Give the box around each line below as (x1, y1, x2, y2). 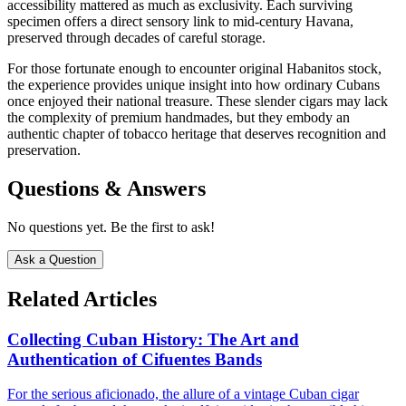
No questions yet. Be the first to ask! (7, 218, 215, 235)
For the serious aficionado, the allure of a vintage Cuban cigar (7, 386, 359, 402)
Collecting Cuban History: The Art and (7, 329, 299, 349)
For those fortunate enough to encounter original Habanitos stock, (7, 61, 382, 77)
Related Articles (7, 286, 157, 311)
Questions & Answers (7, 177, 206, 201)
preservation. (7, 142, 81, 159)
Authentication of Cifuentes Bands (7, 349, 262, 369)
